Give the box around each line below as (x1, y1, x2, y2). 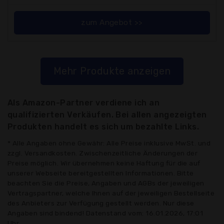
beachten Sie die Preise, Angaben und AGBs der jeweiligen (7, 178, 204, 187)
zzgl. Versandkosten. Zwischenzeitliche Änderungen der (7, 148, 198, 157)
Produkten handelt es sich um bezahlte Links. (7, 121, 199, 131)
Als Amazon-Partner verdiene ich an (7, 97, 160, 107)
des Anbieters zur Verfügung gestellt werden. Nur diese (7, 198, 194, 207)
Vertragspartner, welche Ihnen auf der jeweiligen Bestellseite (7, 188, 215, 197)
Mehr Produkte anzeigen (53, 64, 171, 77)
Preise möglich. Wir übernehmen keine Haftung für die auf (7, 158, 200, 167)
